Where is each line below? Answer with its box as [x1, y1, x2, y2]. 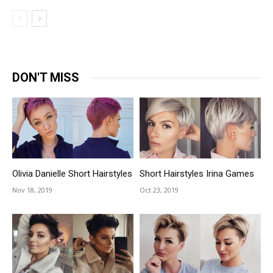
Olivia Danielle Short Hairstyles [12, 168, 132, 179]
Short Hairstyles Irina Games [140, 168, 254, 179]
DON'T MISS [12, 70, 79, 85]
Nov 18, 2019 [12, 185, 52, 194]
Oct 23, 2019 [140, 185, 179, 194]
